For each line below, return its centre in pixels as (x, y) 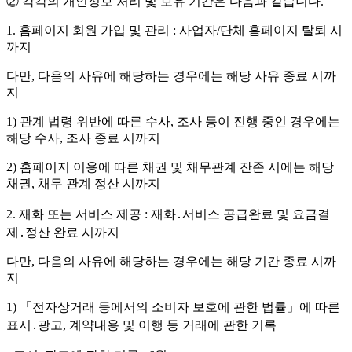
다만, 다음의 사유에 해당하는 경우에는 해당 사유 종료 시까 (171, 76)
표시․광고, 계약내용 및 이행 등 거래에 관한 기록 (141, 325)
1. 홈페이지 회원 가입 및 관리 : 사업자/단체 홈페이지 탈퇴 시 (174, 31)
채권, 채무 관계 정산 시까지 (83, 184)
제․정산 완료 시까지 (63, 233)
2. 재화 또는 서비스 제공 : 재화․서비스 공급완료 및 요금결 (168, 214)
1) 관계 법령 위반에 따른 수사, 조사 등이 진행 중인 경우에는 (173, 122)
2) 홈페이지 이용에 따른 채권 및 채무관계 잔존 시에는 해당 (170, 167)
